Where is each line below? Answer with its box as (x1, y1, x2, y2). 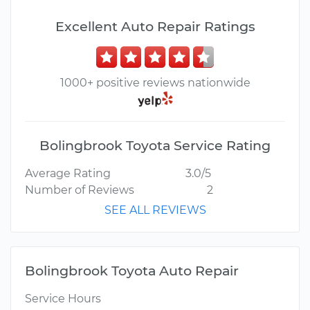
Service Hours (25, 292, 101, 306)
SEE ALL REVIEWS (104, 203, 206, 217)
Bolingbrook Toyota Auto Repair (25, 262, 239, 280)
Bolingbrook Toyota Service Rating (39, 137, 271, 154)
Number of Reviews (25, 183, 134, 197)
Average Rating (25, 167, 111, 181)
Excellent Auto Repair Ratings (55, 18, 255, 35)
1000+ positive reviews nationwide (60, 76, 250, 89)
